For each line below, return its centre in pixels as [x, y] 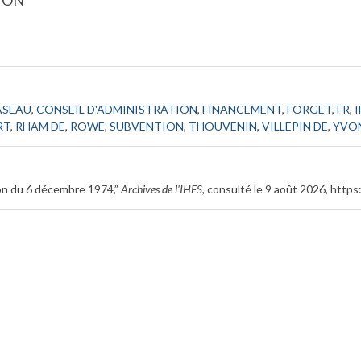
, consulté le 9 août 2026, [267, 189]
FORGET [310, 109]
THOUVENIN [223, 126]
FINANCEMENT [243, 109]
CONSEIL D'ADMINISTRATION [117, 109]
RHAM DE [41, 126]
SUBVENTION [147, 126]
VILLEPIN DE [295, 126]
